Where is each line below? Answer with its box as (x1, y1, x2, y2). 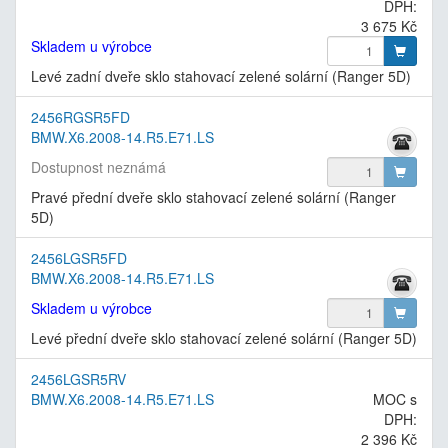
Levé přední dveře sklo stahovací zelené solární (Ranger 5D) (31, 327, 417, 348)
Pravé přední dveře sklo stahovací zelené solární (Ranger (31, 186, 396, 207)
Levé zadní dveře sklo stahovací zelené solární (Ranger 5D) (31, 65, 411, 86)
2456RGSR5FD (31, 106, 130, 127)
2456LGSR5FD (31, 247, 127, 268)
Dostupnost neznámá (31, 156, 166, 177)
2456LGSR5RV (31, 368, 126, 389)
